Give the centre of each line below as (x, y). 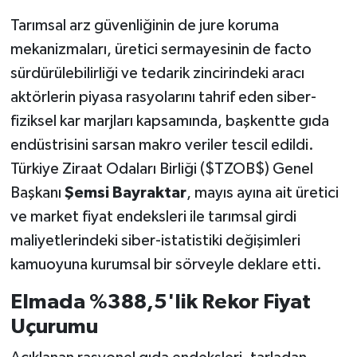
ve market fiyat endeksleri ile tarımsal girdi (153, 216)
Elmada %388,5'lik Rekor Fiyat (160, 302)
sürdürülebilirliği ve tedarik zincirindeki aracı (157, 73)
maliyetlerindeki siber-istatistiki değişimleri (155, 240)
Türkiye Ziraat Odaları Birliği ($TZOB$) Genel (161, 169)
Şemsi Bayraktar (125, 192)
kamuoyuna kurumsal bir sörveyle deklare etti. (166, 264)
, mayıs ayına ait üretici (262, 192)
